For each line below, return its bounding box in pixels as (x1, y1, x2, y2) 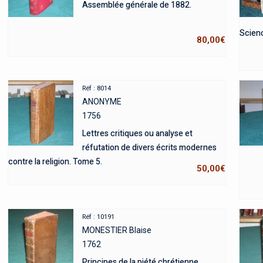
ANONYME (82, 96, 122, 106)
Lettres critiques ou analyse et (82, 127, 193, 140)
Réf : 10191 (82, 213, 114, 221)
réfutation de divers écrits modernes (82, 141, 217, 154)
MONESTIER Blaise (82, 225, 151, 235)
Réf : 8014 (82, 84, 111, 92)
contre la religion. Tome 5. (8, 155, 102, 168)
